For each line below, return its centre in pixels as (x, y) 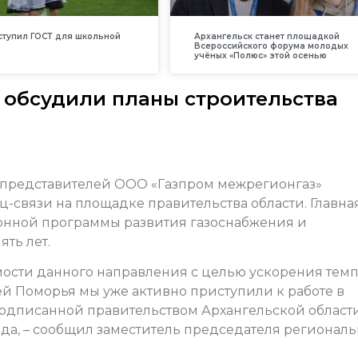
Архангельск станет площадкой (267, 37)
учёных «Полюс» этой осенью (260, 56)
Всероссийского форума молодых (271, 46)
